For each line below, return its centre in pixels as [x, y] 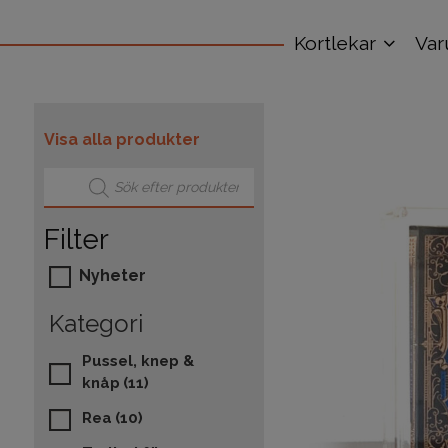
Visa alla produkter [121, 139]
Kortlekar [335, 43]
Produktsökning [100, 174]
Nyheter [112, 275]
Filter [76, 239]
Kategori [95, 323]
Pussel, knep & [137, 361]
